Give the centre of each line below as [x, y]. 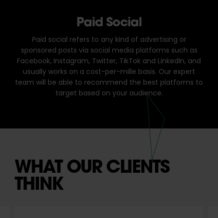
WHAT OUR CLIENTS [92, 166]
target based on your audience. [109, 94]
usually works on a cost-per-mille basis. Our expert [109, 72]
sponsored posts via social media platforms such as [109, 51]
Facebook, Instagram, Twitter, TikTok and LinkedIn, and [109, 62]
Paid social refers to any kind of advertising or [109, 40]
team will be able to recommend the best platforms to [109, 83]
